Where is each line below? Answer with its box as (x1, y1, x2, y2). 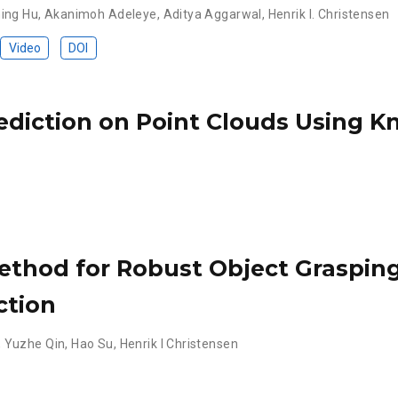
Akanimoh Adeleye (44, 6, 157, 21)
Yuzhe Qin (4, 336, 66, 351)
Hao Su (71, 336, 114, 351)
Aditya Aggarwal (163, 6, 262, 21)
